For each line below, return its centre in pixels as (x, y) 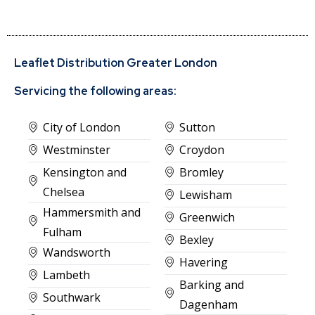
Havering (204, 262)
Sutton (197, 127)
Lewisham (206, 194)
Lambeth (66, 275)
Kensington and (85, 172)
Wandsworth (77, 252)
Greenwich (207, 217)
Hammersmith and (92, 212)
